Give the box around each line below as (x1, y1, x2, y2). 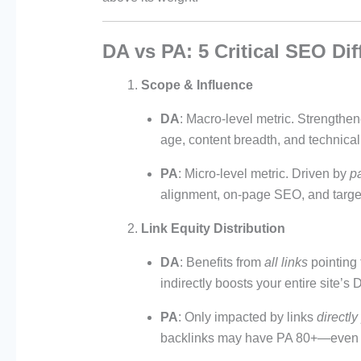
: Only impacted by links (177, 310, 317, 325)
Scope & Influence (140, 78, 253, 93)
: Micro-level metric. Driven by (177, 167, 350, 181)
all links (263, 255, 308, 270)
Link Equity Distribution (140, 222, 285, 236)
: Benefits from (179, 255, 264, 270)
